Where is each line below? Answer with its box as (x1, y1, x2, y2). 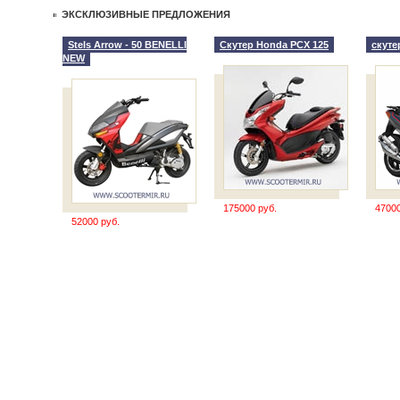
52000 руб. (71, 216, 120, 227)
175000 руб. (223, 203, 277, 213)
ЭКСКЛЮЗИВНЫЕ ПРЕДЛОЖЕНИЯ (62, 9, 230, 20)
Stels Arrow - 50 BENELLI (68, 39, 187, 50)
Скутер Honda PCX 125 (220, 39, 329, 50)
